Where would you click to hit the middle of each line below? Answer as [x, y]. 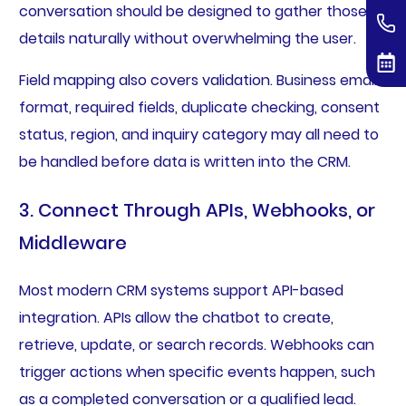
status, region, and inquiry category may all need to [198, 135]
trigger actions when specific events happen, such [197, 372]
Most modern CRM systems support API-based [181, 291]
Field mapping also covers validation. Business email [198, 81]
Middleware [72, 243]
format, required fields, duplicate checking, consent [199, 108]
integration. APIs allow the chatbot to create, [176, 318]
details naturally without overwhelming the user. [187, 39]
